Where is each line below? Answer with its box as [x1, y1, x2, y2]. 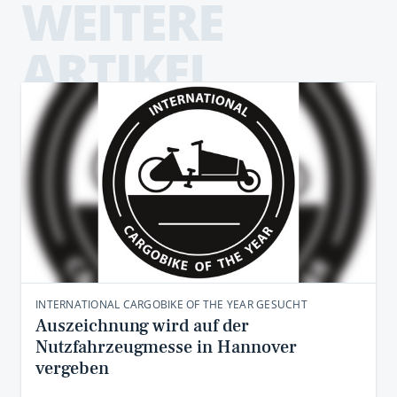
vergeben [35, 357, 109, 380]
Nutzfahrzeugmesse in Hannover [35, 336, 297, 359]
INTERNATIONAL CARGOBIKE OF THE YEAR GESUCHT [35, 297, 307, 312]
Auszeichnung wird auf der [35, 315, 249, 338]
